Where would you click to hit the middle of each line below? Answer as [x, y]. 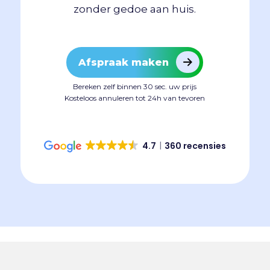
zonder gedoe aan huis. [135, 9]
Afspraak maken [124, 62]
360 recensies [196, 146]
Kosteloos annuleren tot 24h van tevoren [135, 98]
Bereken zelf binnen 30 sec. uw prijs [135, 86]
